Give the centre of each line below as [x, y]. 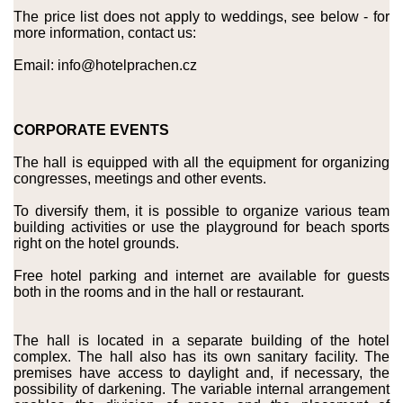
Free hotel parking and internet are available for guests [201, 276]
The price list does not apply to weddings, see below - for [201, 17]
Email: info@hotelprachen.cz [105, 65]
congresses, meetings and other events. [140, 179]
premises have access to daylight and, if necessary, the [201, 373]
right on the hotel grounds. [96, 243]
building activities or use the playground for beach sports [201, 227]
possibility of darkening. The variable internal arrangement [201, 389]
